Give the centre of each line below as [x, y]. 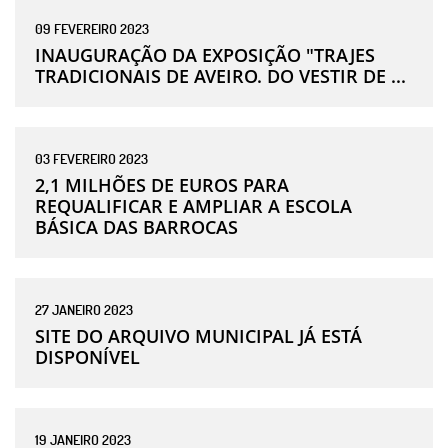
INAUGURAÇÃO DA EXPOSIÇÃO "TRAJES [205, 54]
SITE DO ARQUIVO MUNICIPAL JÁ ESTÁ [198, 335]
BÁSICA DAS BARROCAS [136, 226]
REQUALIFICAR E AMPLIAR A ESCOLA [193, 205]
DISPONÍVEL [87, 356]
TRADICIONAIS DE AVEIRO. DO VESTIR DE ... [220, 75]
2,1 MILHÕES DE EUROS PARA [162, 184]
